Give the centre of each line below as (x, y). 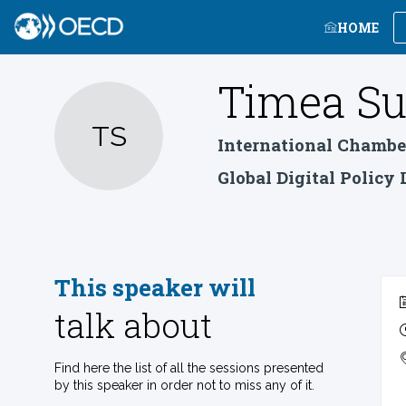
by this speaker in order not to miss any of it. (184, 385)
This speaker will (155, 287)
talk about (133, 325)
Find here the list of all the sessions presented (189, 368)
